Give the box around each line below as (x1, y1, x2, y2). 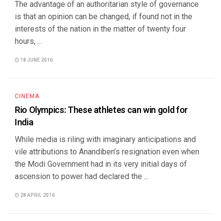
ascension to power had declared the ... (15, 172, 148, 181)
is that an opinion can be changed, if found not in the (15, 12, 192, 21)
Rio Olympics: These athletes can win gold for (15, 104, 188, 117)
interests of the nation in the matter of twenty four (15, 24, 186, 34)
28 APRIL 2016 (19, 192, 55, 199)
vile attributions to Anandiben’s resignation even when (15, 147, 199, 156)
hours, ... (15, 37, 42, 46)
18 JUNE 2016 (19, 57, 53, 64)
